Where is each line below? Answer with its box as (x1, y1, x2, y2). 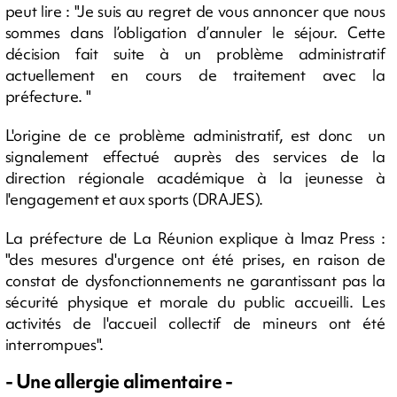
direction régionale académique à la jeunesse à (4, 167, 385, 188)
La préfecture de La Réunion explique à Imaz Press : (4, 227, 385, 248)
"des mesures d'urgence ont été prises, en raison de (4, 248, 385, 269)
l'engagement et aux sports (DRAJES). (4, 188, 263, 209)
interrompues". (4, 333, 105, 354)
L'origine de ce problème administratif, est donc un (4, 124, 385, 145)
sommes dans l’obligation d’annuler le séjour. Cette (4, 21, 385, 43)
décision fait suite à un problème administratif (4, 43, 385, 64)
